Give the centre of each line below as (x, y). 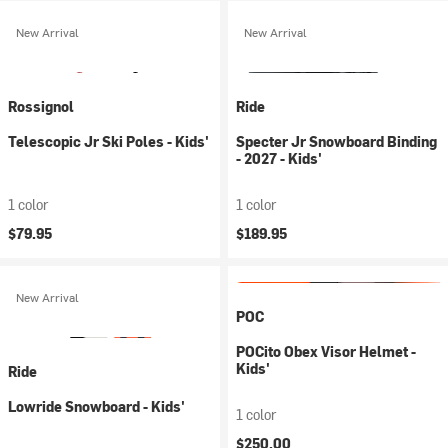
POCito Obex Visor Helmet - (326, 351)
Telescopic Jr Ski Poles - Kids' (108, 141)
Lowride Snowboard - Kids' (96, 406)
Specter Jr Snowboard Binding (336, 141)
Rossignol (41, 106)
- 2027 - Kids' (279, 158)
